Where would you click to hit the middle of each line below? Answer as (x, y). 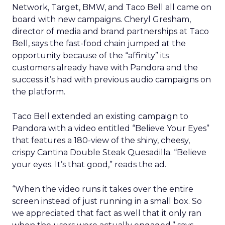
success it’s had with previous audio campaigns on (111, 80)
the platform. (39, 92)
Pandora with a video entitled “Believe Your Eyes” (111, 128)
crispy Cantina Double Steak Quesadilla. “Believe (109, 152)
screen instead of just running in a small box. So (107, 201)
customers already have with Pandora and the (105, 68)
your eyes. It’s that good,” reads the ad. (89, 164)
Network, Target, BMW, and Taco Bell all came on (112, 7)
